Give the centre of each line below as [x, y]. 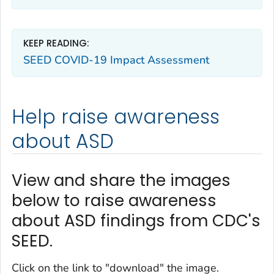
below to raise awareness [114, 201]
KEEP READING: [56, 43]
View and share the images [121, 181]
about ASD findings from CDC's [136, 221]
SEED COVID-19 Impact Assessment [116, 60]
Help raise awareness [116, 117]
